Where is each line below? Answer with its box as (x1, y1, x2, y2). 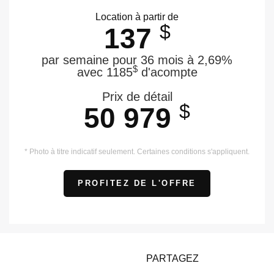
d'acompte (137, 65, 198, 80)
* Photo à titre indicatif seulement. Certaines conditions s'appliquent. (24, 147, 250, 157)
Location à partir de (95, 12, 179, 23)
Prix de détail (102, 90, 172, 104)
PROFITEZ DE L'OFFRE (78, 179, 196, 188)
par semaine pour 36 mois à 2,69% (42, 53, 232, 67)
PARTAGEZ (146, 253, 209, 264)
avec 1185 (76, 65, 133, 80)
